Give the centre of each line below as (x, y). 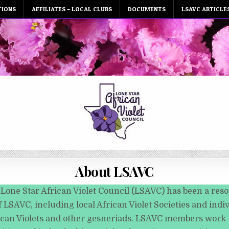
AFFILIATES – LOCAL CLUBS (72, 9)
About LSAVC (114, 171)
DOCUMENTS (147, 9)
